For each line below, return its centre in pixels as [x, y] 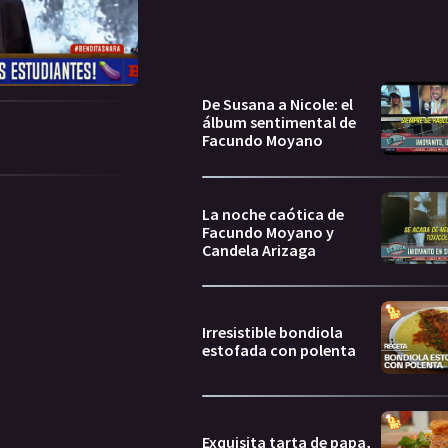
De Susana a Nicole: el [277, 104]
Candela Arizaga [259, 249]
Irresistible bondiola [272, 332]
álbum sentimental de [279, 122]
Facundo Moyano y [268, 231]
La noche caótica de [273, 213]
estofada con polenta [279, 350]
